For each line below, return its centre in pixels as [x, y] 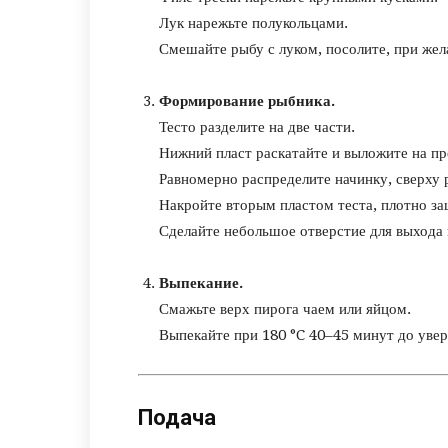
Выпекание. [201, 283]
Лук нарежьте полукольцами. [253, 23]
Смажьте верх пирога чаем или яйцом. [285, 309]
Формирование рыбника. [247, 101]
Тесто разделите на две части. [257, 127]
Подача [177, 417]
